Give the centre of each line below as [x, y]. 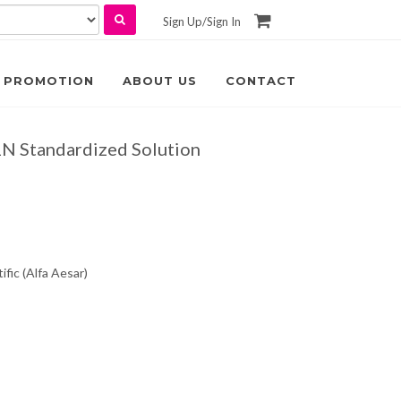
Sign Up [183, 21]
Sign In [224, 21]
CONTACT [261, 81]
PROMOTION [49, 81]
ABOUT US [160, 81]
